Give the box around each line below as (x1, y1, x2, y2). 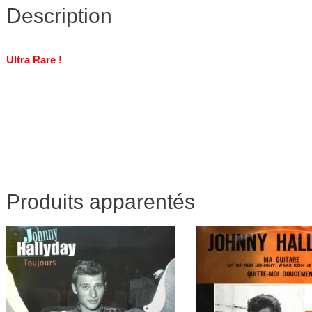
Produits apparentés (6, 190, 195, 214)
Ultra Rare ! (6, 54, 62, 66)
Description (6, 4, 112, 28)
